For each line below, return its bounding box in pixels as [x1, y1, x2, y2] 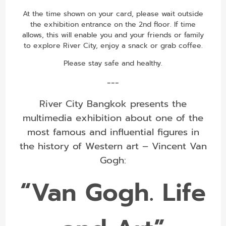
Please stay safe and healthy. [64, 58, 162, 69]
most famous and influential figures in [27, 125, 199, 139]
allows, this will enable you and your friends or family [22, 29, 204, 40]
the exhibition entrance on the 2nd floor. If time [30, 19, 196, 30]
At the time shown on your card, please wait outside [23, 8, 203, 19]
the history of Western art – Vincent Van [19, 139, 207, 153]
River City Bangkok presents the [39, 96, 187, 111]
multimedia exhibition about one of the [23, 110, 203, 125]
